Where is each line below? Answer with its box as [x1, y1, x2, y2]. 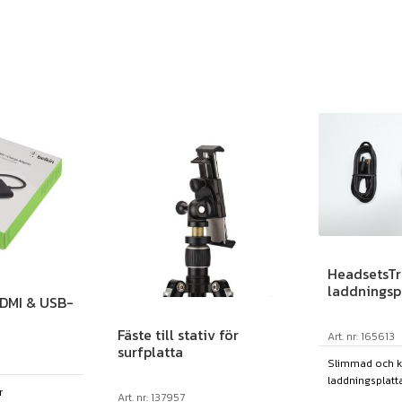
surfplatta [118, 340, 184, 363]
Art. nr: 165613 [328, 328, 396, 345]
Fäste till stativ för [118, 323, 240, 345]
